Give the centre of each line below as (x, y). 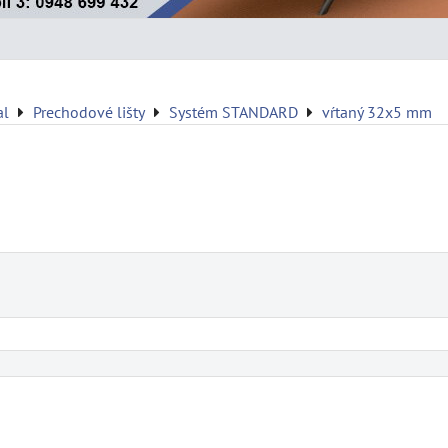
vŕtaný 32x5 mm (377, 112)
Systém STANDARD (233, 112)
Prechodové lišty (89, 112)
